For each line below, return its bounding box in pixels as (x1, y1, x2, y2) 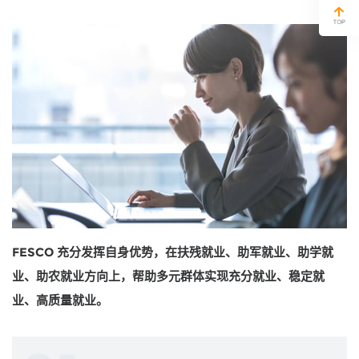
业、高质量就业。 (12, 292, 108, 309)
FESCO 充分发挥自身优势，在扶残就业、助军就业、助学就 (12, 244, 333, 260)
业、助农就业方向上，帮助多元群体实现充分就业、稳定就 (12, 268, 325, 284)
